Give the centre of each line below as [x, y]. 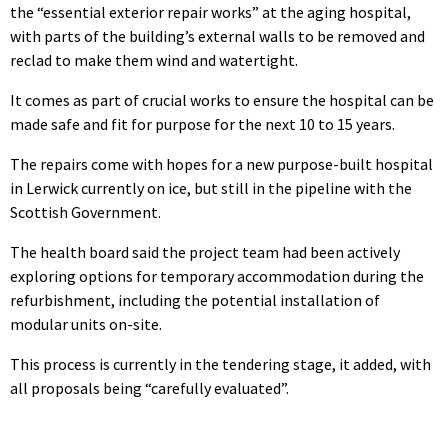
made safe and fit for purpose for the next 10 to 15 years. [202, 123]
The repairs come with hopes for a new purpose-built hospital [221, 163]
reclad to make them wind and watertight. [154, 59]
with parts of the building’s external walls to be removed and [217, 35]
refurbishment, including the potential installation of [195, 299]
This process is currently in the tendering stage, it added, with [220, 363]
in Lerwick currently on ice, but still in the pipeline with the [211, 187]
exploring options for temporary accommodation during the [217, 275]
